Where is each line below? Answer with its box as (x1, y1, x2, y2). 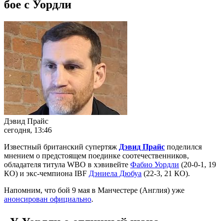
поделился (165, 142, 202, 151)
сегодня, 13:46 (4, 125, 52, 134)
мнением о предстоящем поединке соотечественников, (4, 151, 189, 160)
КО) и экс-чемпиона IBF (4, 169, 89, 178)
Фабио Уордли (130, 160, 179, 169)
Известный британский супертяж (4, 142, 119, 151)
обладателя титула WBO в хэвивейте (4, 160, 130, 169)
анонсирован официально (4, 194, 91, 203)
